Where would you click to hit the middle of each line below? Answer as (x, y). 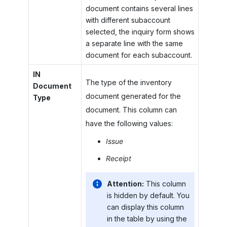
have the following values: (129, 123)
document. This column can (131, 110)
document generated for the (133, 96)
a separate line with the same (134, 43)
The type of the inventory (128, 82)
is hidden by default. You (148, 195)
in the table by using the (147, 218)
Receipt (118, 158)
